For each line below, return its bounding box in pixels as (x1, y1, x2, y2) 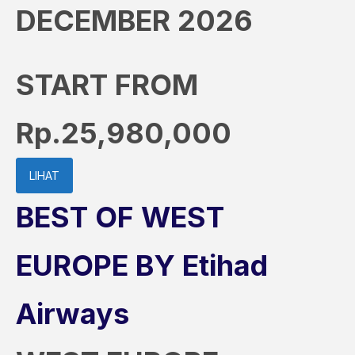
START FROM (16, 67, 198, 102)
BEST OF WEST (16, 200, 224, 235)
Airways (16, 296, 129, 331)
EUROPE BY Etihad (16, 248, 268, 283)
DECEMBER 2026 (16, 3, 253, 38)
